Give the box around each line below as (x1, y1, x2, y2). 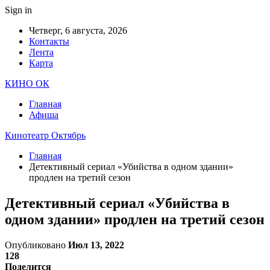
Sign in (5, 5, 32, 15)
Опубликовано (5, 239, 68, 250)
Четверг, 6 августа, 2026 (29, 25, 127, 36)
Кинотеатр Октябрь (5, 130, 86, 140)
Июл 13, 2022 (68, 239, 124, 250)
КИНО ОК (5, 78, 49, 89)
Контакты (29, 36, 69, 46)
